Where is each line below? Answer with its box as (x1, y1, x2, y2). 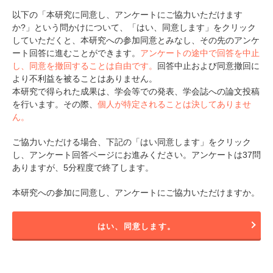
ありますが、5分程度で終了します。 (12, 162, 154, 172)
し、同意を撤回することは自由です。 (12, 60, 157, 71)
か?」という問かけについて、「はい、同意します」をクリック (12, 22, 256, 32)
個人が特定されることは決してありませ (97, 99, 251, 109)
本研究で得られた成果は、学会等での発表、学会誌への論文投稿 (12, 86, 260, 96)
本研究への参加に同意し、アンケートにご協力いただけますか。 (12, 187, 260, 197)
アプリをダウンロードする (94, 11, 199, 21)
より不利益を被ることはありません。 (12, 73, 157, 83)
